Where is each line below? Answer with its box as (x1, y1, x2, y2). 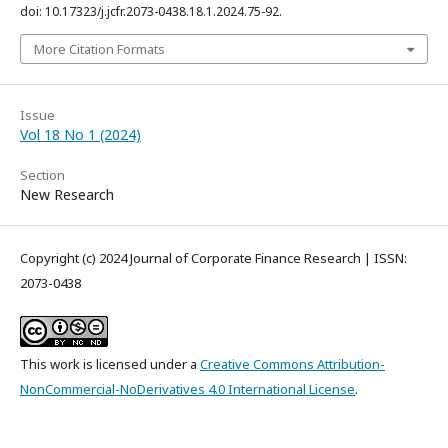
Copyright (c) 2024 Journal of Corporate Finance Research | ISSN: (20, 248, 407, 267)
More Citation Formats (34, 39, 165, 58)
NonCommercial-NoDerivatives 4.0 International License (20, 379, 355, 398)
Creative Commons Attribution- (200, 354, 385, 373)
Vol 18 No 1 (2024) (20, 124, 141, 144)
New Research (20, 184, 114, 204)
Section (20, 165, 65, 184)
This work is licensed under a (20, 354, 200, 373)
